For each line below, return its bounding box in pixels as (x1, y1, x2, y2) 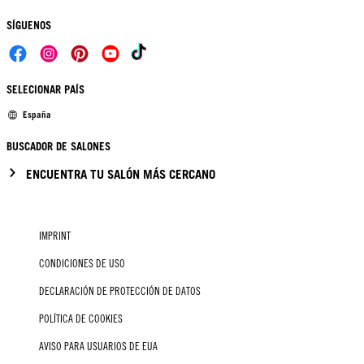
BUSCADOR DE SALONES (6, 140, 110, 154)
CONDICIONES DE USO (39, 257, 125, 270)
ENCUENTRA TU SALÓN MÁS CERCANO (26, 166, 215, 181)
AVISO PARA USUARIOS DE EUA (39, 340, 158, 353)
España (23, 109, 51, 121)
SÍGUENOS (6, 18, 51, 32)
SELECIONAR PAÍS (6, 83, 84, 97)
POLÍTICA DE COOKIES (39, 312, 123, 325)
